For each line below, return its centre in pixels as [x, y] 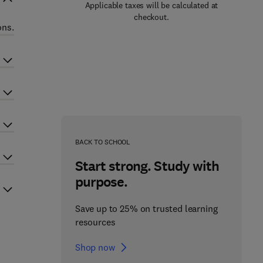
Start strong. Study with [147, 166]
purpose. [101, 182]
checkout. [151, 17]
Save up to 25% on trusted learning [146, 208]
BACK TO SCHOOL [103, 142]
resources [95, 222]
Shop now [95, 247]
